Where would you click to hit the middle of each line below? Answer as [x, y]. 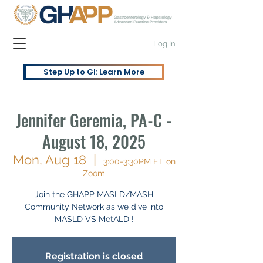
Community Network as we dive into [94, 207]
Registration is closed [94, 256]
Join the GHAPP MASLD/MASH [94, 194]
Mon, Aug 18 [49, 160]
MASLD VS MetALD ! [94, 219]
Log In [164, 43]
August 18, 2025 [94, 141]
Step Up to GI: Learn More [94, 72]
